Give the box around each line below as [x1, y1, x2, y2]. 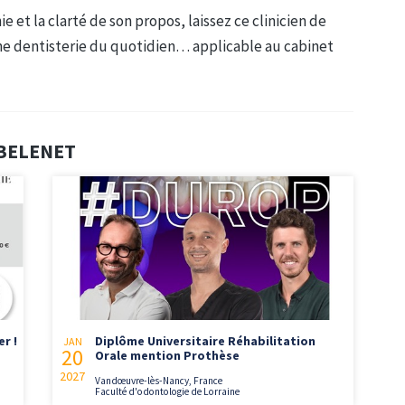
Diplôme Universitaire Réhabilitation [95, 333, 316, 350]
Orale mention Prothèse [95, 347, 240, 364]
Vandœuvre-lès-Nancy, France [95, 374, 223, 388]
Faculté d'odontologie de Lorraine [95, 385, 240, 399]
